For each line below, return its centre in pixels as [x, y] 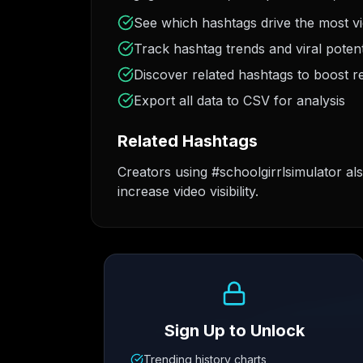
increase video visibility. [188, 191]
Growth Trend [143, 279]
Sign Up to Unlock [234, 331]
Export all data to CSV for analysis [239, 100]
